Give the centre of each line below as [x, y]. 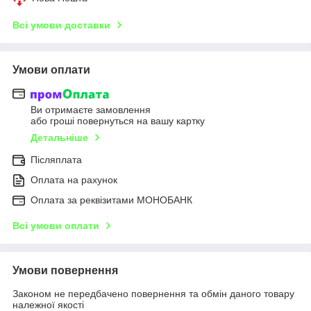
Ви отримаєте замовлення [91, 110]
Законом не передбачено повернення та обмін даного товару [153, 294]
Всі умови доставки [61, 25]
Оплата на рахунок [74, 180]
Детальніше [59, 138]
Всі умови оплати [56, 226]
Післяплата [56, 160]
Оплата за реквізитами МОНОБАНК [111, 200]
